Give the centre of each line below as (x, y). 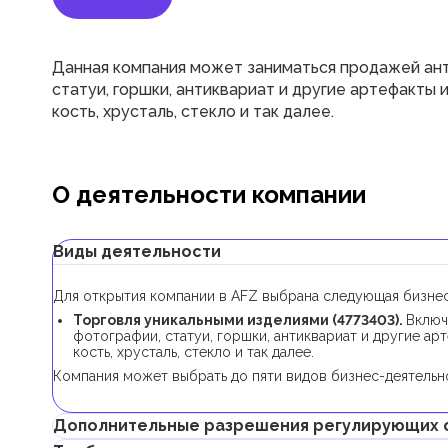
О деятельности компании (209, 194)
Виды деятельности (137, 251)
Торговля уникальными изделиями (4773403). (239, 320)
